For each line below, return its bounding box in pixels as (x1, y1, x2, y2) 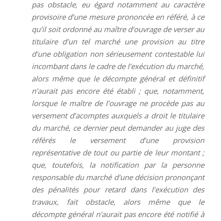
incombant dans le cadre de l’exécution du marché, (31, 61, 205, 71)
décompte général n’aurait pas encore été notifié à (31, 209, 205, 219)
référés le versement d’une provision (31, 135, 205, 145)
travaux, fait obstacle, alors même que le (31, 196, 205, 207)
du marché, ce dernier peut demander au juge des (31, 122, 205, 133)
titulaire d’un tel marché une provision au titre (31, 36, 205, 46)
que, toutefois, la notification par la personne (31, 159, 205, 170)
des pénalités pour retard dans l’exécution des (31, 184, 205, 194)
